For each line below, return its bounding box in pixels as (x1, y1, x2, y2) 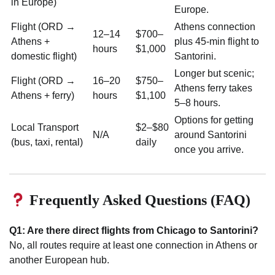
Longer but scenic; (174, 68, 254, 79)
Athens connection (174, 21, 255, 33)
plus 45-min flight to (174, 36, 259, 47)
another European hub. (9, 255, 109, 266)
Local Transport (11, 122, 79, 133)
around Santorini (174, 130, 247, 141)
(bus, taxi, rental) (11, 137, 83, 148)
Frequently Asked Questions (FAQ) (26, 192, 251, 209)
